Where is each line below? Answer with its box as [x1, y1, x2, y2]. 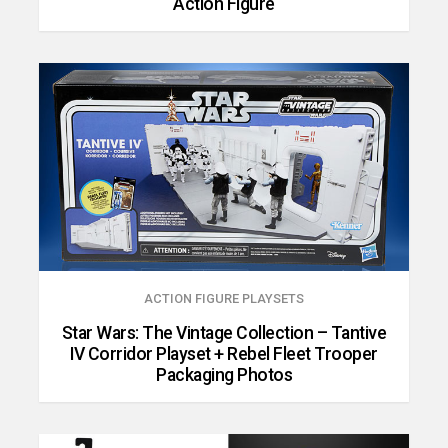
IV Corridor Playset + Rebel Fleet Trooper [70, 344, 378, 365]
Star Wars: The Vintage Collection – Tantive [61, 323, 387, 344]
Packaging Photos [156, 365, 292, 386]
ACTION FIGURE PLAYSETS [144, 291, 304, 307]
